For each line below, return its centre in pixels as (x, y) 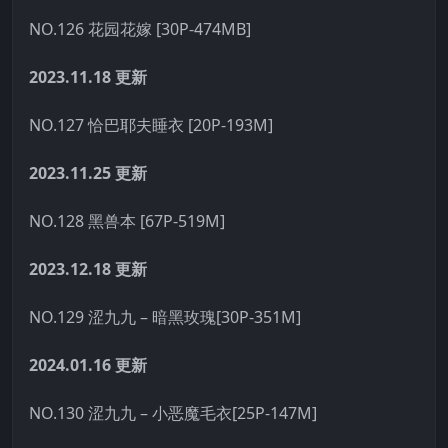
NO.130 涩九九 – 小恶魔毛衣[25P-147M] (173, 412)
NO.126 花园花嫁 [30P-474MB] (140, 28)
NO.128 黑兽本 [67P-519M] (127, 220)
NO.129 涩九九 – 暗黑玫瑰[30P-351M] (165, 316)
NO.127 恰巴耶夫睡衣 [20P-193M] (151, 124)
